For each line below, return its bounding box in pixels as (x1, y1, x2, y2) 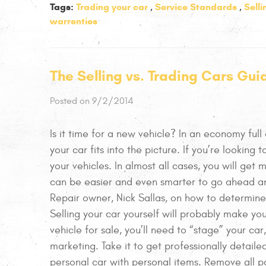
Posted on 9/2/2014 (50, 96, 134, 106)
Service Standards (155, 1, 237, 12)
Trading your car (76, 1, 148, 12)
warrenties (50, 15, 97, 27)
